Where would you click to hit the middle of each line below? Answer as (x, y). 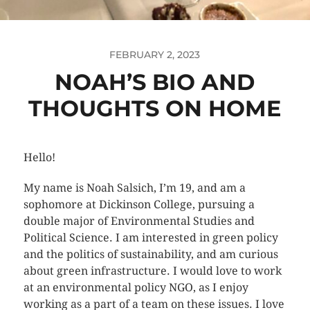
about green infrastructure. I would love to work (152, 271)
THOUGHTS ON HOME (155, 109)
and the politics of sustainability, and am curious (151, 255)
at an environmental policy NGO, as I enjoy (136, 288)
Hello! (39, 158)
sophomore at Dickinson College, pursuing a (139, 205)
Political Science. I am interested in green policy (151, 238)
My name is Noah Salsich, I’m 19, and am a (134, 188)
